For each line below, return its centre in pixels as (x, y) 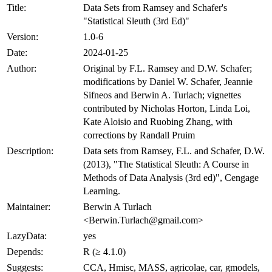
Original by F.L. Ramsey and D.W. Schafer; (168, 68)
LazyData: (27, 236)
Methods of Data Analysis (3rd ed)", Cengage (171, 177)
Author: (22, 68)
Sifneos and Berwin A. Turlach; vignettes (162, 95)
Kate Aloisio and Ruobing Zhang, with (158, 121)
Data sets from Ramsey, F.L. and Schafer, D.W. (174, 151)
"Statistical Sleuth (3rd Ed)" (136, 21)
